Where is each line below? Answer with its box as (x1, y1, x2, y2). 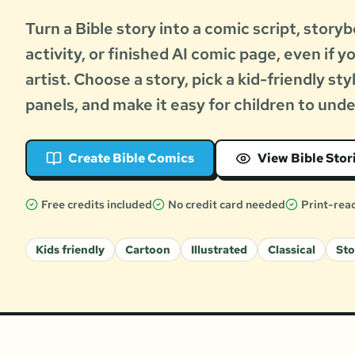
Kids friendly (36, 242, 105, 257)
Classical (268, 242, 315, 257)
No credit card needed (168, 197, 285, 212)
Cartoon (125, 242, 170, 257)
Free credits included (41, 197, 152, 212)
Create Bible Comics (68, 150, 194, 166)
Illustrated (191, 242, 247, 257)
